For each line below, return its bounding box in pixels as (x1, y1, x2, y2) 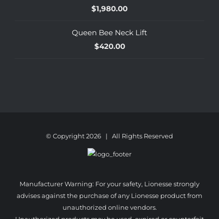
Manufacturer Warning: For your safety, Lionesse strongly (20, 179, 199, 188)
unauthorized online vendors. (62, 203, 157, 211)
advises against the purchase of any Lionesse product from (17, 191, 202, 199)
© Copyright (46, 131, 86, 140)
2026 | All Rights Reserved (86, 131, 173, 140)
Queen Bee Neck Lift (72, 27, 147, 37)
